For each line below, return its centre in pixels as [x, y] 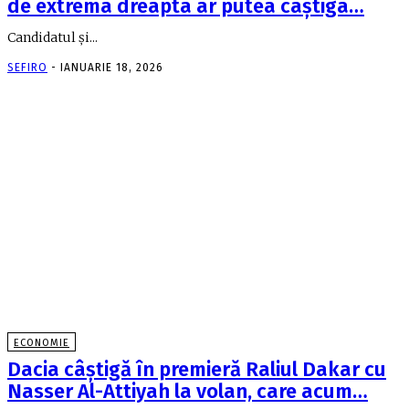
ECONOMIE [42, 343]
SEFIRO [27, 67]
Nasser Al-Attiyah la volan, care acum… [188, 392]
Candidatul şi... [52, 37]
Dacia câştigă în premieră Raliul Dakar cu [197, 370]
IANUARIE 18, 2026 [112, 67]
